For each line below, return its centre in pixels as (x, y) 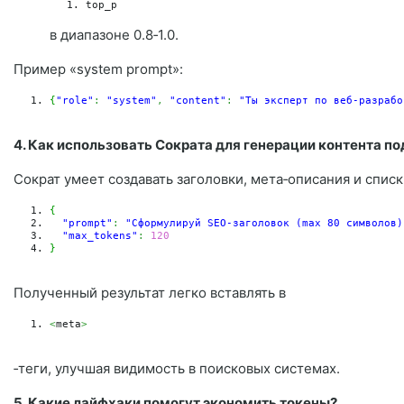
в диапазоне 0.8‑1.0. (114, 34)
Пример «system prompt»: (98, 69)
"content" (198, 100)
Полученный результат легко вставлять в (150, 292)
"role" (75, 100)
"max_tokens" (100, 235)
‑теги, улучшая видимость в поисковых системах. (177, 368)
